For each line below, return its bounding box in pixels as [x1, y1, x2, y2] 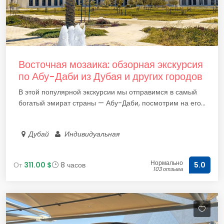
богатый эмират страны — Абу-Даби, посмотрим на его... [18, 98, 205, 108]
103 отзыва [153, 165, 183, 173]
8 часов [58, 159, 85, 170]
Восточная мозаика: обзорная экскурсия [18, 57, 203, 71]
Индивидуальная [62, 129, 122, 139]
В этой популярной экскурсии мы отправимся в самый [18, 87, 197, 97]
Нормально [150, 158, 183, 167]
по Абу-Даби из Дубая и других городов [18, 69, 202, 83]
